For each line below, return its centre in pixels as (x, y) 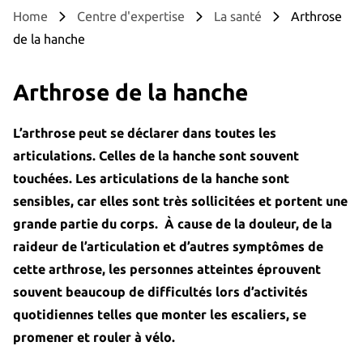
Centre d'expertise (131, 16)
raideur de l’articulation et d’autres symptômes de (168, 246)
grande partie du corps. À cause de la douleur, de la (173, 223)
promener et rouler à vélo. (94, 337)
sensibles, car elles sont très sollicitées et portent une (180, 201)
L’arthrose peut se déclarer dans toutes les (145, 132)
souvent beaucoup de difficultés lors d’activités (160, 291)
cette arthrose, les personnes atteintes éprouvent (167, 269)
